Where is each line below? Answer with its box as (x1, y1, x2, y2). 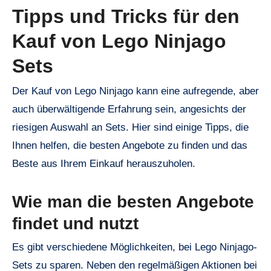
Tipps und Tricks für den (12, 5, 240, 27)
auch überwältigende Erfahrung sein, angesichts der (12, 103, 246, 115)
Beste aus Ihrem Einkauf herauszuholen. (12, 158, 195, 169)
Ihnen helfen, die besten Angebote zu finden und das (12, 140, 247, 151)
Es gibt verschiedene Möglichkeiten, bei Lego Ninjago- (12, 241, 257, 253)
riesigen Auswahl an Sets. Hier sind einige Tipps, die (12, 122, 249, 133)
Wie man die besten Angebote (12, 192, 254, 211)
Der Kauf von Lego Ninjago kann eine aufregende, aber (12, 85, 259, 97)
